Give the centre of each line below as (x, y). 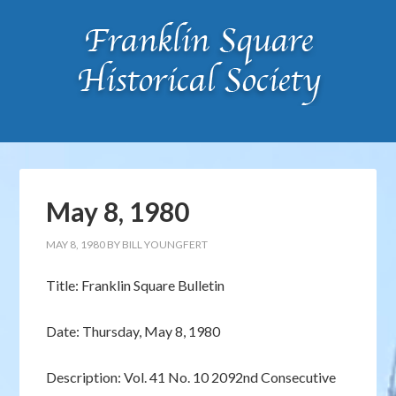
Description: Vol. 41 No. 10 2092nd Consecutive (191, 377)
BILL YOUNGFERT (165, 244)
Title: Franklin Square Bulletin (136, 285)
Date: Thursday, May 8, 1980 (133, 331)
